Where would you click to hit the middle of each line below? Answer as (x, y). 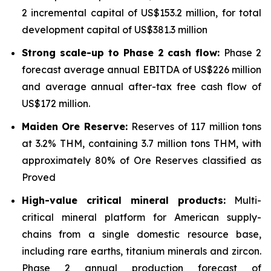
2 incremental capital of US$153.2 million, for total (142, 13)
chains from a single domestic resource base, (142, 234)
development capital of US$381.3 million (115, 30)
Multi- (243, 200)
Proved (39, 177)
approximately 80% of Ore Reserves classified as (142, 160)
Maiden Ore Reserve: (77, 126)
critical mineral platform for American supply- (142, 217)
